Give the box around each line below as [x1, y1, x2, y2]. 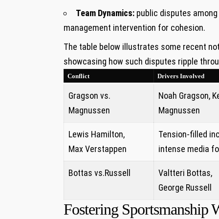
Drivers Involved [157, 72, 204, 80]
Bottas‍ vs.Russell [68, 168, 131, 178]
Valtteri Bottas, [158, 168, 212, 178]
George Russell [158, 182, 212, 193]
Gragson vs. [68, 90, 110, 101]
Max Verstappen [68, 144, 127, 154]
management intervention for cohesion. [64, 22, 205, 33]
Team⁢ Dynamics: [76, 8, 134, 19]
